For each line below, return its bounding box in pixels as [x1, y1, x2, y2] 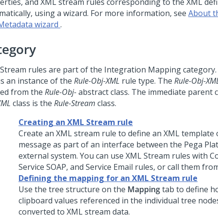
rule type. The [120, 75, 174, 86]
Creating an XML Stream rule [18, 117, 133, 127]
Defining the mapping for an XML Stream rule [18, 173, 198, 183]
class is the [11, 98, 54, 109]
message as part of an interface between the [18, 139, 184, 150]
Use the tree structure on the [18, 184, 127, 195]
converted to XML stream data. [18, 206, 130, 217]
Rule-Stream [54, 98, 95, 109]
